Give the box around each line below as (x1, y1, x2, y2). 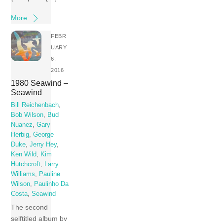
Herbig (11, 131, 30, 138)
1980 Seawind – (11, 78, 69, 87)
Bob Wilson (11, 111, 44, 118)
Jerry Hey (30, 141, 57, 148)
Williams (11, 170, 36, 178)
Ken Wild (11, 150, 37, 158)
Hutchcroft (11, 160, 41, 168)
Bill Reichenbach (11, 101, 59, 109)
